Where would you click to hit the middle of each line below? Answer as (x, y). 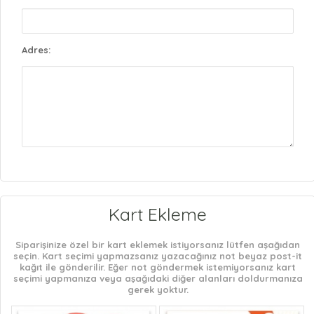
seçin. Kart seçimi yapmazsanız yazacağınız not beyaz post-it (158, 255)
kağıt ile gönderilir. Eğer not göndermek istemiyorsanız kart (158, 267)
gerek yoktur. (158, 289)
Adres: (36, 49)
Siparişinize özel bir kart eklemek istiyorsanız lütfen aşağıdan (158, 244)
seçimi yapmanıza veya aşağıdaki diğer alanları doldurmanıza (158, 278)
